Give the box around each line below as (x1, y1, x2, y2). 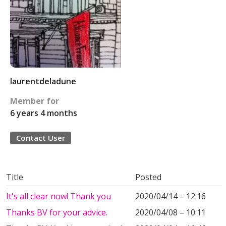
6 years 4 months (10, 107, 77, 119)
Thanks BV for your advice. (6, 206, 107, 218)
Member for (10, 95, 59, 106)
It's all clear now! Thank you (6, 190, 111, 202)
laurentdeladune (10, 75, 76, 87)
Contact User (16, 132, 65, 143)
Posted (135, 171, 161, 183)
